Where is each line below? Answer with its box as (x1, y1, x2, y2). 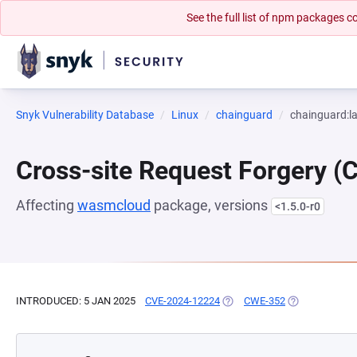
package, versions (151, 197, 271, 214)
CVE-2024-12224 (145, 295, 220, 307)
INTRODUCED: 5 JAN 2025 (16, 295, 135, 307)
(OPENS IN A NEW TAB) (220, 295, 329, 307)
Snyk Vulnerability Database (16, 108, 154, 121)
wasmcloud (77, 197, 151, 214)
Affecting (16, 197, 77, 214)
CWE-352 (244, 295, 285, 307)
